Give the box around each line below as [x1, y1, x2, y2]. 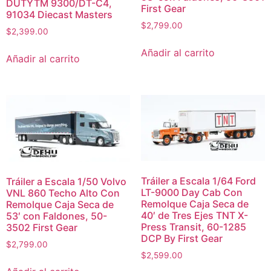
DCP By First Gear [140, 232, 223, 245]
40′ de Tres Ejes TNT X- [140, 209, 248, 222]
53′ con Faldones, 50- [6, 209, 107, 222]
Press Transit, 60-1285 [140, 221, 246, 233]
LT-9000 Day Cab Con [140, 186, 243, 199]
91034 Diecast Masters [6, 8, 113, 21]
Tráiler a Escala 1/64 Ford [140, 175, 256, 188]
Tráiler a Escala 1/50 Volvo [6, 175, 126, 188]
